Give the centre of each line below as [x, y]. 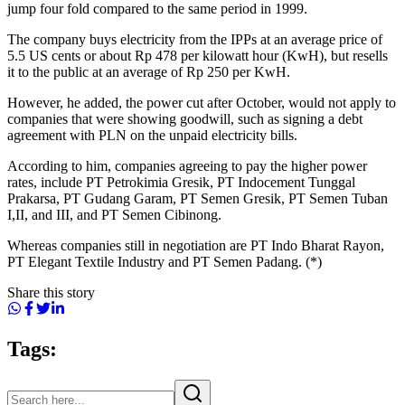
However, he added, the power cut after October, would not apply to [202, 102]
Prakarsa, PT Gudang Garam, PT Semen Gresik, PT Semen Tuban [198, 198]
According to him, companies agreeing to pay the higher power [187, 165]
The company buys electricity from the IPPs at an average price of [195, 39]
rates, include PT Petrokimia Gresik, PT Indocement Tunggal [181, 182]
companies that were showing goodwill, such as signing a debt [185, 118]
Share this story [51, 292]
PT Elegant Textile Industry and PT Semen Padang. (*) [165, 261]
